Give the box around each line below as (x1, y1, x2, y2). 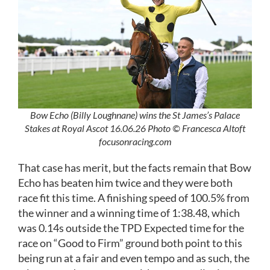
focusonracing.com (98, 135, 172, 147)
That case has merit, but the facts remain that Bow (18, 160, 251, 174)
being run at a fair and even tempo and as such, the (18, 251, 250, 265)
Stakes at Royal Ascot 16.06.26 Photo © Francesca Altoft (25, 122, 245, 134)
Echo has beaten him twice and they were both (18, 175, 233, 189)
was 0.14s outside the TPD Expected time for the (18, 221, 244, 234)
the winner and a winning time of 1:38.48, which (18, 206, 240, 219)
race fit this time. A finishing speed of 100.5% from (18, 190, 250, 204)
